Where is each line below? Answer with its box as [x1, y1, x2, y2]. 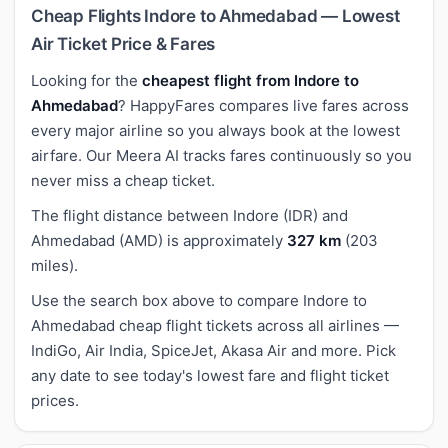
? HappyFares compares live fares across [118, 95, 409, 115]
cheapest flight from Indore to [142, 70, 359, 90]
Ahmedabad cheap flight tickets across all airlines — [31, 315, 399, 335]
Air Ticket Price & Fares [31, 33, 216, 54]
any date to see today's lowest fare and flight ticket [31, 365, 389, 385]
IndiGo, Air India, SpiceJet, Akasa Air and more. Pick [31, 340, 396, 360]
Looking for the [31, 70, 142, 90]
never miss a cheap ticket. [31, 170, 215, 190]
